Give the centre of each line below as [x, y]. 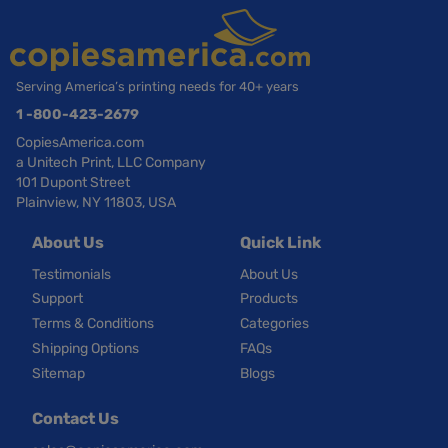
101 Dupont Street [73, 182]
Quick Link [280, 242]
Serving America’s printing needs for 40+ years [157, 86]
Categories [274, 324]
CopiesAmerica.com [80, 142]
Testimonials [71, 274]
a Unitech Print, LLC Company [111, 162]
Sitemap [58, 373]
